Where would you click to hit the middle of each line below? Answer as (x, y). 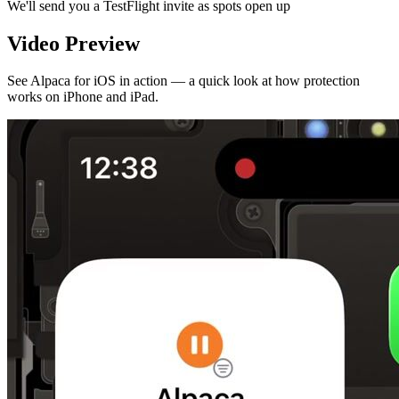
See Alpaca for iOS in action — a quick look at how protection (183, 81)
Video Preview (73, 43)
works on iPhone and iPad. (83, 97)
